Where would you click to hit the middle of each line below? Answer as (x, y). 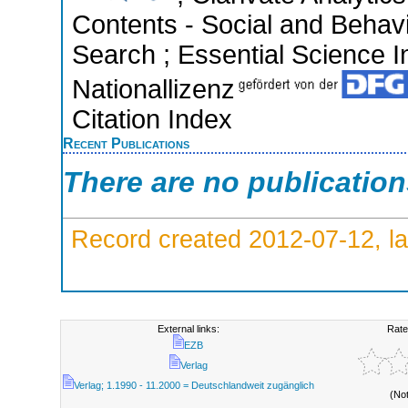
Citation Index (152, 119)
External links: (188, 329)
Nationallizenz (153, 89)
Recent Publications (126, 143)
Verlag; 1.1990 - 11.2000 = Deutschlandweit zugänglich (194, 385)
